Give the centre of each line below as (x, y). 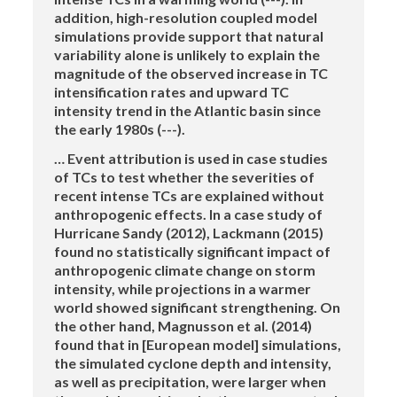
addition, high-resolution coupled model (186, 18)
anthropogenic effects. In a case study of (189, 214)
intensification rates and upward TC (172, 92)
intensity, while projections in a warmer (183, 289)
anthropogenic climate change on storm (185, 270)
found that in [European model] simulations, (198, 345)
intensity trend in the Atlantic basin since (188, 111)
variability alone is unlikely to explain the (187, 55)
